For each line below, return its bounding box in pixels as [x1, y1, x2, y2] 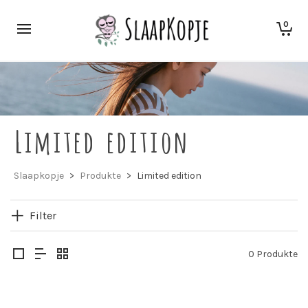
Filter [30, 208, 56, 222]
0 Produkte [248, 247, 298, 260]
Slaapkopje [14, 169, 64, 181]
